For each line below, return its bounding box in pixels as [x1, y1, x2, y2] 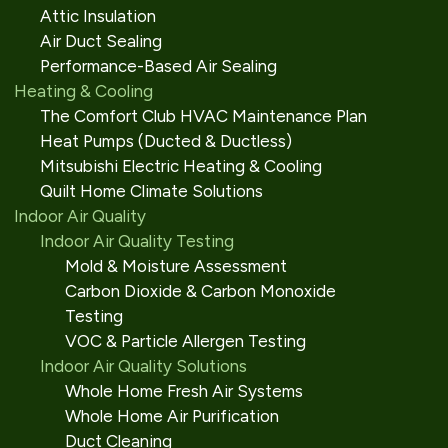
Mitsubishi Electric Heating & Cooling [39, 156, 322, 176]
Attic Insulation [39, 6, 156, 26]
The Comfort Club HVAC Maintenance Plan [39, 106, 367, 126]
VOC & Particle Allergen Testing [65, 331, 306, 351]
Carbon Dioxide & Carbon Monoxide [65, 281, 336, 301]
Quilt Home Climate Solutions [39, 181, 263, 201]
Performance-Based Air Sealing [39, 56, 277, 76]
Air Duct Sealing [39, 31, 162, 51]
